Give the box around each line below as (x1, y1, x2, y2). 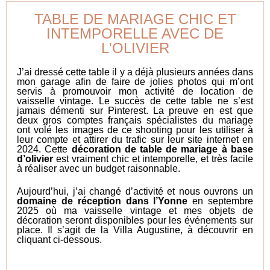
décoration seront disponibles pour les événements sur (17, 215, 253, 226)
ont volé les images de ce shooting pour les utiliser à (17, 124, 253, 135)
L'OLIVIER (101, 39, 169, 56)
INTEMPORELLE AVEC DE (46, 25, 224, 42)
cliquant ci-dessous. (17, 234, 102, 245)
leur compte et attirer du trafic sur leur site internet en (17, 134, 253, 145)
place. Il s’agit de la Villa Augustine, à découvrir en (17, 225, 253, 236)
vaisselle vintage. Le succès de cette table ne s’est (17, 95, 253, 106)
